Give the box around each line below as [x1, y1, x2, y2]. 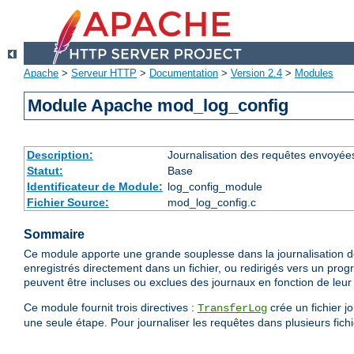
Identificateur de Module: [26, 180, 163, 194]
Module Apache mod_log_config [28, 96, 289, 116]
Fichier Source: [26, 196, 109, 209]
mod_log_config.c [167, 196, 256, 209]
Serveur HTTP [71, 67, 137, 80]
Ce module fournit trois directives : [24, 301, 198, 314]
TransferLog [198, 302, 267, 315]
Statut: [26, 164, 63, 178]
